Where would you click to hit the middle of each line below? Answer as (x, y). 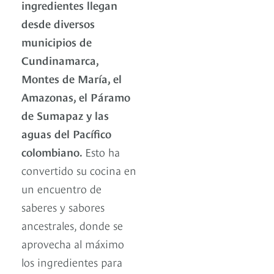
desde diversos (58, 23)
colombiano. (53, 151)
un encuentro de (61, 188)
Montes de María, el (72, 78)
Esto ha (102, 151)
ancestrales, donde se (72, 224)
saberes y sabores (63, 206)
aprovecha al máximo (73, 243)
